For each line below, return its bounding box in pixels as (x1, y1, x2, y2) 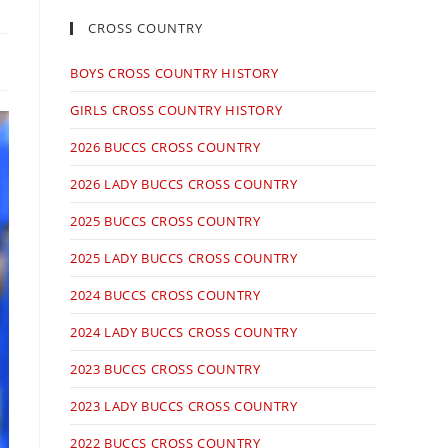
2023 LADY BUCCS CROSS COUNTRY (70, 397, 298, 416)
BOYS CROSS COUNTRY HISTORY (70, 64, 279, 83)
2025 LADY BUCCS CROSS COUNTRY (70, 249, 298, 268)
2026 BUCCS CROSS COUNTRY (70, 138, 261, 157)
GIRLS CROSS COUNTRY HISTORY (70, 101, 283, 120)
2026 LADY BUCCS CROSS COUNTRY (70, 175, 298, 194)
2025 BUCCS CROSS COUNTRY (70, 212, 261, 231)
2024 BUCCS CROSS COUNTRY (70, 286, 261, 305)
